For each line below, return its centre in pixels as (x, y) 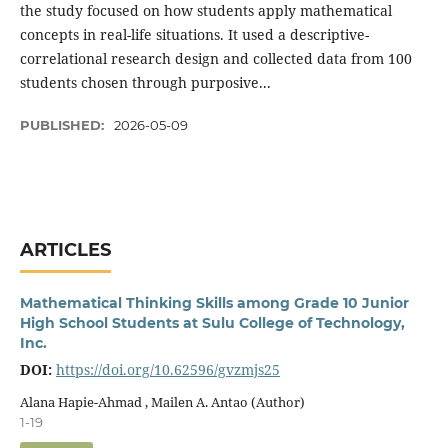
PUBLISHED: (63, 125)
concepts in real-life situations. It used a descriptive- (194, 34)
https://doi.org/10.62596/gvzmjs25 (167, 369)
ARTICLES (65, 249)
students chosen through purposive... (145, 82)
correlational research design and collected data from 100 (215, 58)
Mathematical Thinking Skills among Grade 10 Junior (214, 302)
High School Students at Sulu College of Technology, (212, 322)
